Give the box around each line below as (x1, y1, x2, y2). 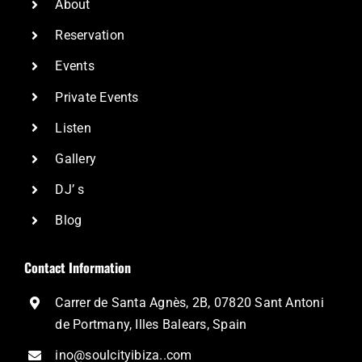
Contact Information (23, 257, 131, 277)
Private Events (55, 89, 139, 105)
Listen (55, 120, 91, 136)
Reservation (55, 27, 125, 44)
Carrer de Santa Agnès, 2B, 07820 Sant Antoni (55, 294, 324, 310)
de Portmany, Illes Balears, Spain (55, 316, 247, 332)
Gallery (55, 150, 97, 166)
